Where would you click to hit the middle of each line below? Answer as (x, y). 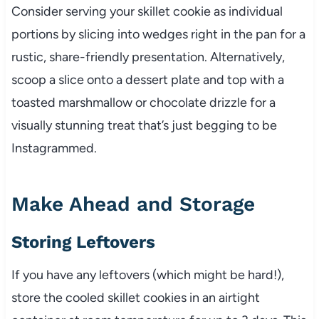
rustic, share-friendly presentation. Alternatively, (148, 57)
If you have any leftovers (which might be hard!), (147, 274)
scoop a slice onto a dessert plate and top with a (147, 79)
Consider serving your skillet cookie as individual (147, 11)
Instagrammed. (54, 148)
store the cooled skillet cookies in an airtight (135, 297)
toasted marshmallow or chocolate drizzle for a (143, 102)
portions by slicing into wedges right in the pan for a (158, 34)
